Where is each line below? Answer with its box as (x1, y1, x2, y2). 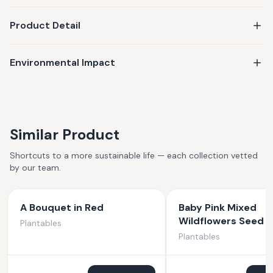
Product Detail (10, 19, 80, 32)
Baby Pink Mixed (179, 201, 257, 214)
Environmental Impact (10, 56, 115, 69)
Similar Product (10, 125, 119, 144)
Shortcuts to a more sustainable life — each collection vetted (10, 150, 258, 161)
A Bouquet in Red (20, 201, 104, 214)
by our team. (10, 162, 61, 173)
